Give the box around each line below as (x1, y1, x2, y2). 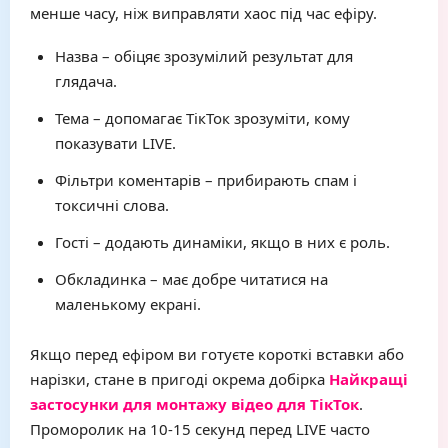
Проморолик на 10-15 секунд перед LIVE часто (30, 419, 370, 439)
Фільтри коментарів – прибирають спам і (55, 170, 357, 190)
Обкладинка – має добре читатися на (55, 269, 328, 289)
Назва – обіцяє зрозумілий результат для (55, 46, 353, 66)
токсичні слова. (55, 195, 169, 215)
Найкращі (329, 369, 408, 389)
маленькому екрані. (55, 294, 201, 314)
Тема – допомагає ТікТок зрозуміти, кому (55, 108, 350, 128)
